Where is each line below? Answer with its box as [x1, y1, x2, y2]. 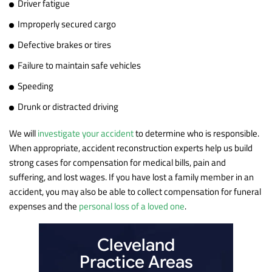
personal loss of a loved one [79, 199, 185, 213]
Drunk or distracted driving [18, 99, 118, 114]
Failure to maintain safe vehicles [18, 58, 141, 72]
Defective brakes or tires [18, 37, 111, 52]
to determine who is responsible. [134, 126, 259, 140]
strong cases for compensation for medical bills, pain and [9, 155, 226, 169]
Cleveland [97, 234, 175, 256]
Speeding [18, 78, 53, 93]
